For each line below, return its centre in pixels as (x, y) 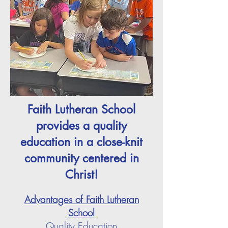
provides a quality (81, 126)
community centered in (81, 158)
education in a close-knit (81, 142)
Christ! (81, 175)
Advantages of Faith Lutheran (81, 199)
